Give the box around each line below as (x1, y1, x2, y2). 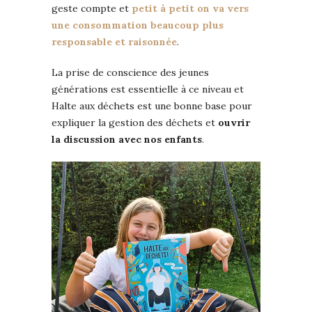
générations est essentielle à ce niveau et (52, 82, 244, 95)
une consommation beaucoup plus (52, 18, 224, 31)
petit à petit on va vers (132, 1, 249, 15)
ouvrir (218, 116, 250, 129)
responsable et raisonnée (52, 35, 177, 48)
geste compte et (52, 1, 132, 15)
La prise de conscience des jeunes (52, 65, 209, 79)
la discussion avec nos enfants (52, 132, 202, 146)
